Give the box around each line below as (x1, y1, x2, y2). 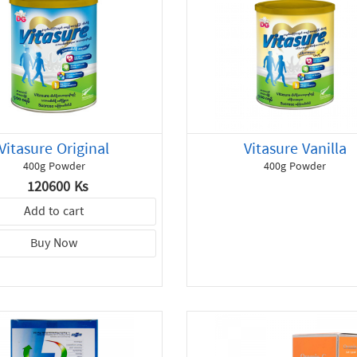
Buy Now (30, 233, 78, 255)
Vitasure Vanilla (243, 136, 347, 163)
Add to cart (24, 202, 84, 223)
